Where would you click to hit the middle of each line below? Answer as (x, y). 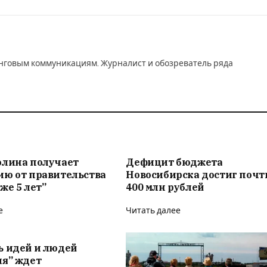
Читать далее (153, 210)
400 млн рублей (165, 187)
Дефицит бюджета (174, 162)
